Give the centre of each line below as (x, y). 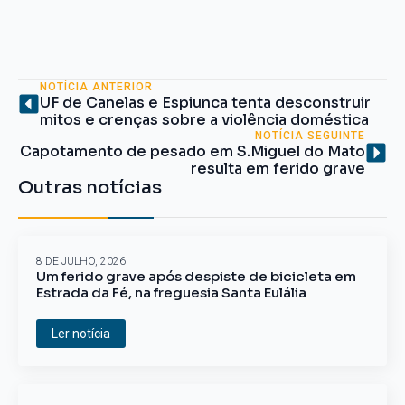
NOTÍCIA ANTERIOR (96, 86)
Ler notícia (81, 333)
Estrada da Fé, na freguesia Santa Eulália (171, 292)
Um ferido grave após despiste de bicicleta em (196, 276)
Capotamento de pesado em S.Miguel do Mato (193, 151)
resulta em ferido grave (278, 168)
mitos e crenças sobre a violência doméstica (204, 119)
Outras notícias (90, 187)
